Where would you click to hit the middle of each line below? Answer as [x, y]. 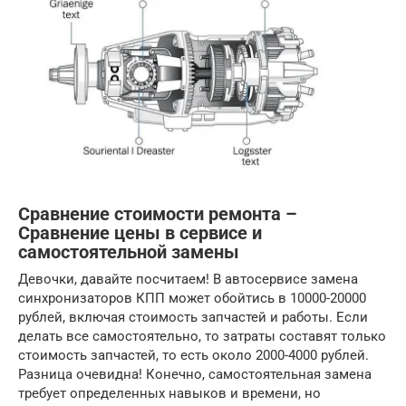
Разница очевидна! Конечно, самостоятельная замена [195, 375]
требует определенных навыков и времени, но [169, 394]
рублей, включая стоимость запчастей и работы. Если [193, 318]
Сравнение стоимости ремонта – [158, 214]
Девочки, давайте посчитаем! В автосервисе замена [188, 280]
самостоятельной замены [129, 252]
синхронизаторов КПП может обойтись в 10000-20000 [192, 299]
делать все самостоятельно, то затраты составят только [202, 337]
